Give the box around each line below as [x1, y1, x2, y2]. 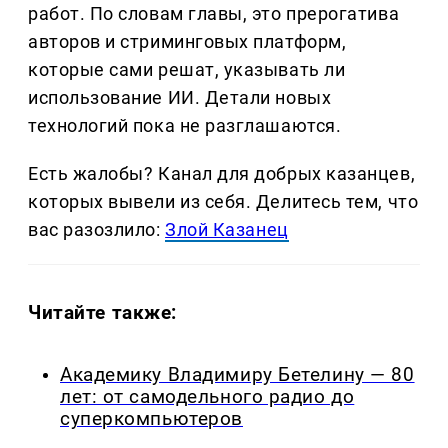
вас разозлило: [28, 218, 166, 240]
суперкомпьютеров [60, 407, 243, 430]
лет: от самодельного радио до [60, 385, 355, 408]
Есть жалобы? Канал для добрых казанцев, [28, 162, 416, 184]
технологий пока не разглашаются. [28, 114, 342, 136]
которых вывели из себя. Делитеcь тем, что [28, 190, 419, 212]
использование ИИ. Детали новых [28, 86, 332, 108]
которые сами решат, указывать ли [28, 58, 346, 80]
